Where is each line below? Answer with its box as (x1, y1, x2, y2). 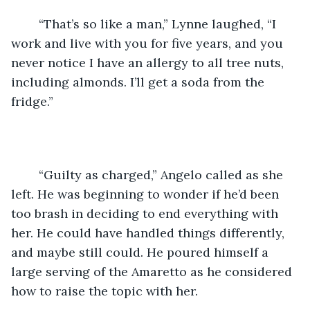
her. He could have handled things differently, (11, 224, 288, 241)
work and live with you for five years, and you (11, 35, 286, 51)
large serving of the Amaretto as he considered (11, 263, 295, 280)
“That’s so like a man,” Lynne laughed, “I (25, 15, 39, 32)
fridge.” (11, 93, 53, 109)
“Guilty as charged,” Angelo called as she (25, 166, 39, 183)
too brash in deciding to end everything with (11, 205, 282, 221)
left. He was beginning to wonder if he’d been (11, 185, 282, 202)
